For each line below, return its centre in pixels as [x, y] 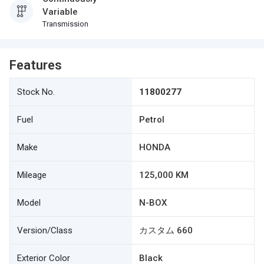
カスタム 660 [166, 230]
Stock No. [36, 92]
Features [36, 65]
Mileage [32, 175]
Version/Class [45, 230]
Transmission [65, 24]
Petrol [152, 120]
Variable [60, 12]
